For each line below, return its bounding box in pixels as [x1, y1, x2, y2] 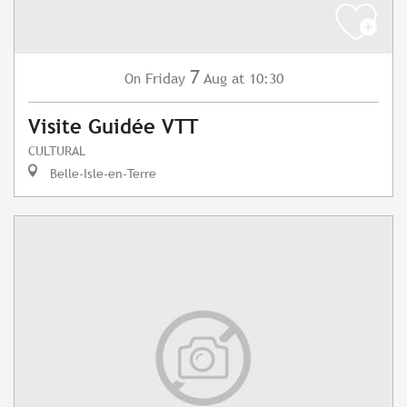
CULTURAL [28, 143, 85, 159]
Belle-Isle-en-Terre [46, 165, 156, 182]
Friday [144, 70, 185, 88]
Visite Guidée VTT [28, 115, 198, 139]
